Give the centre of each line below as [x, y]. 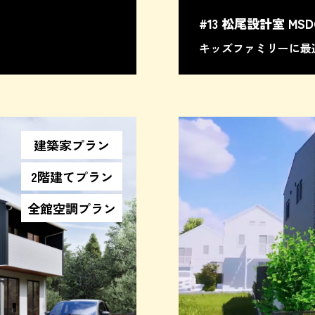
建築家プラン [72, 145]
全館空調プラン [72, 208]
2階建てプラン [72, 177]
